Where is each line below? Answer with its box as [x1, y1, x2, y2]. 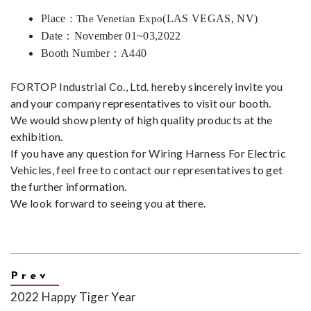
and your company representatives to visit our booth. [10, 96, 271, 110]
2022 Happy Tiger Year [10, 289, 137, 305]
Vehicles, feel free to [10, 163, 114, 177]
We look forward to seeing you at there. [10, 196, 206, 210]
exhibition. [10, 130, 63, 144]
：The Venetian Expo [65, 13, 163, 25]
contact [113, 163, 152, 177]
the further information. [10, 180, 127, 194]
